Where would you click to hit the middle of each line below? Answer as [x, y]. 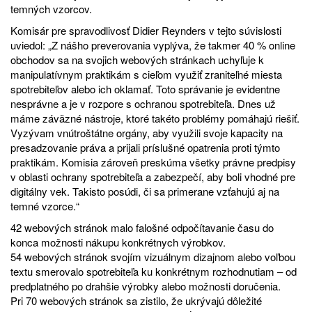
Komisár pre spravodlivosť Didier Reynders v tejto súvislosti [146, 30]
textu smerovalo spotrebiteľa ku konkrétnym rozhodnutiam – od [154, 271]
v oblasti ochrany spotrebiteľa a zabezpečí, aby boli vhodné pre [153, 176]
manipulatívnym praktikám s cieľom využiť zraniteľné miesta [146, 74]
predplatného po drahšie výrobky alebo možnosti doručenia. [146, 286]
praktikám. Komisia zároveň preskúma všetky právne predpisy [153, 162]
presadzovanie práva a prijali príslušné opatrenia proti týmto [145, 147]
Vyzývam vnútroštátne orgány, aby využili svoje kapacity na [147, 132]
